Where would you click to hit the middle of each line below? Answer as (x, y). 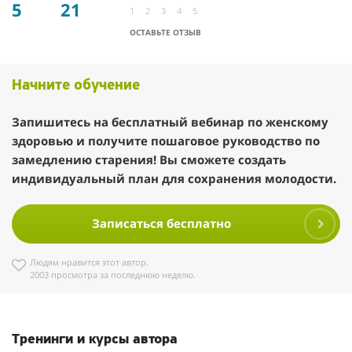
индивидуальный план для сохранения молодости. (174, 178)
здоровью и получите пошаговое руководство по (166, 141)
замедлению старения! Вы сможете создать (149, 159)
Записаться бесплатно (161, 224)
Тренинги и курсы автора (95, 340)
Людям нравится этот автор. (89, 262)
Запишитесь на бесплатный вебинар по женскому (170, 122)
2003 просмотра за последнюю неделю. (113, 274)
